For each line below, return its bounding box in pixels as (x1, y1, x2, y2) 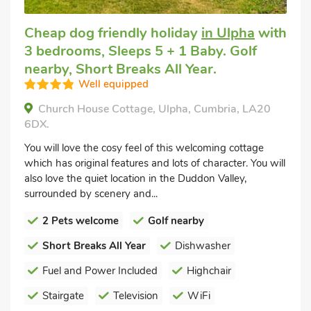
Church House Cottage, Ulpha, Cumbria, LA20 (38, 101, 271, 117)
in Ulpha (201, 23, 255, 42)
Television (113, 288, 158, 303)
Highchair (187, 263, 231, 278)
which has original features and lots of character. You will (24, 155, 285, 170)
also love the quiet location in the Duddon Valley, (24, 171, 246, 185)
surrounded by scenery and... (24, 186, 158, 201)
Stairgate (42, 288, 84, 303)
